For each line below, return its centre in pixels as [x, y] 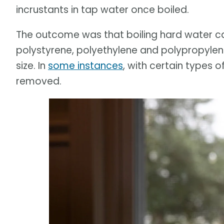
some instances [85, 66]
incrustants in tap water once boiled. [102, 10]
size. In [32, 66]
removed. [39, 81]
